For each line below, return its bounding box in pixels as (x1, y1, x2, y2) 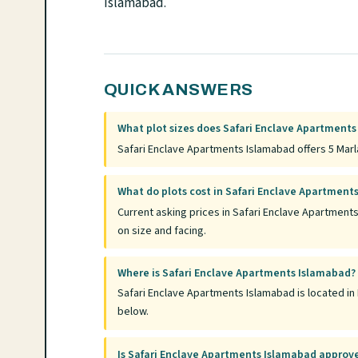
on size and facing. (117, 222, 207, 239)
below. (117, 304, 149, 320)
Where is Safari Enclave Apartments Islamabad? (117, 265, 356, 281)
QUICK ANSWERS (104, 81, 253, 98)
